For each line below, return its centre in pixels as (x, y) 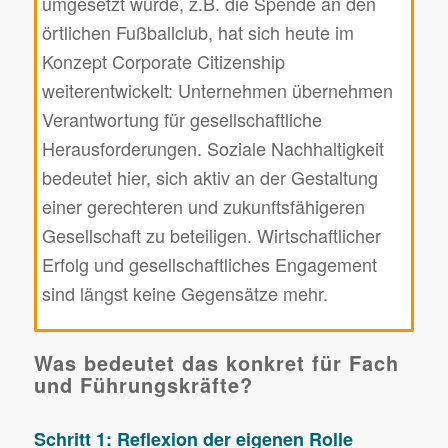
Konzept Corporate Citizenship (163, 61)
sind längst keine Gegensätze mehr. (184, 293)
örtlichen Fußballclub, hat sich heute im (197, 32)
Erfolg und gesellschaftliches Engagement (209, 264)
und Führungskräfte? (143, 384)
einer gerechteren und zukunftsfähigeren (203, 206)
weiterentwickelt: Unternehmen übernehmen (217, 90)
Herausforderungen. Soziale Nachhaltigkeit (212, 148)
